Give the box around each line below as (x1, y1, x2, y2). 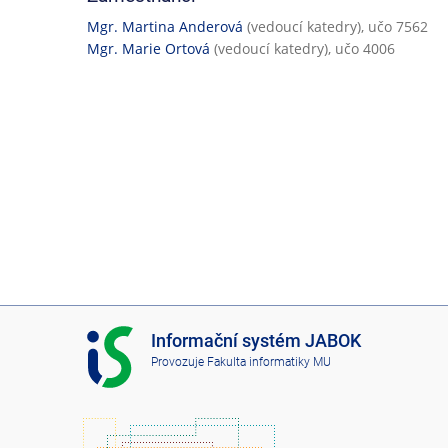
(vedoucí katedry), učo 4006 (210, 38, 395, 58)
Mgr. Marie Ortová (87, 38, 210, 58)
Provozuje (150, 354, 207, 369)
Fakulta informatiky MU (206, 354, 331, 369)
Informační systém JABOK (150, 330, 361, 352)
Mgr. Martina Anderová (87, 16, 243, 36)
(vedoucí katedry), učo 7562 (243, 16, 428, 36)
